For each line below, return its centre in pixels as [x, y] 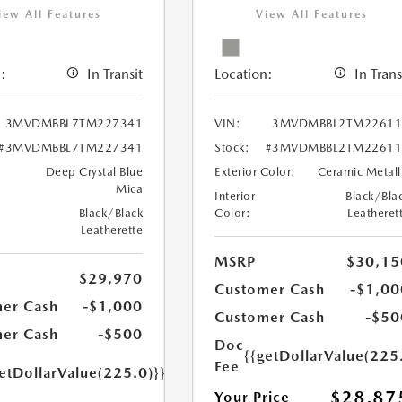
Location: [244, 74]
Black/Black [111, 213]
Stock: [232, 147]
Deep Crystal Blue [94, 171]
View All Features [312, 14]
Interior [235, 196]
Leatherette [112, 230]
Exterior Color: [255, 171]
